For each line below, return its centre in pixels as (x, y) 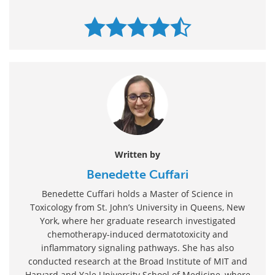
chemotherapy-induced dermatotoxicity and (137, 234)
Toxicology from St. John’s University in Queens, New (137, 207)
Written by (137, 154)
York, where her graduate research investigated (137, 220)
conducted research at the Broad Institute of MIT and (137, 261)
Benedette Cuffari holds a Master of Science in (137, 193)
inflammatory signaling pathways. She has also (137, 247)
